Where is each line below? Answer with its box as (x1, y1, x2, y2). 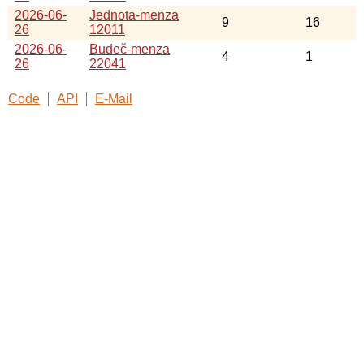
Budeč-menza (89, 41, 170, 56)
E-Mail (95, 91, 132, 106)
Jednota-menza (89, 7, 179, 22)
